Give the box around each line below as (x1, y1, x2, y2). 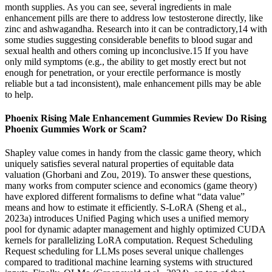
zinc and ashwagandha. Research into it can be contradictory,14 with (5, 23, 267, 34)
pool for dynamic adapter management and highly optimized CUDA (5, 224, 265, 235)
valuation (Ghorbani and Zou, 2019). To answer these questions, (5, 169, 251, 180)
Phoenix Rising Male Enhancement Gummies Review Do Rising (5, 113, 267, 124)
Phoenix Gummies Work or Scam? (5, 124, 147, 135)
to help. (5, 89, 33, 100)
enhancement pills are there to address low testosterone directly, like (5, 12, 263, 23)
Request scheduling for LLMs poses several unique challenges (5, 246, 243, 257)
